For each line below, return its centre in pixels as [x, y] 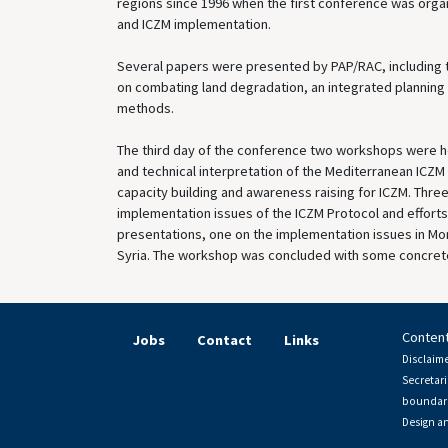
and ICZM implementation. [194, 23]
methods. [145, 107]
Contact [224, 339]
